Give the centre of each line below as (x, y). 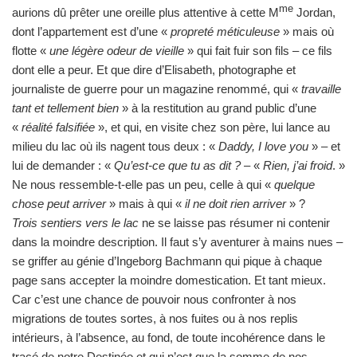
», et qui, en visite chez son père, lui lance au (214, 127)
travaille (321, 88)
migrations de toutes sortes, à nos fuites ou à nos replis (155, 318)
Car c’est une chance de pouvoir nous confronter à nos (154, 299)
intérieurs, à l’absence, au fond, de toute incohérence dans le (169, 337)
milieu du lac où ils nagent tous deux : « (115, 146)
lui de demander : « (63, 165)
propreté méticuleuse (227, 31)
